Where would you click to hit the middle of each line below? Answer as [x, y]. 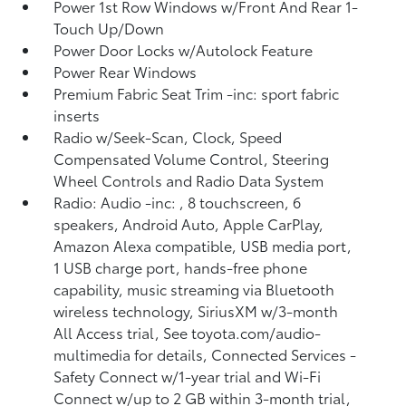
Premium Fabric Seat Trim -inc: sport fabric [197, 93]
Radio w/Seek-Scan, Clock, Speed [168, 136]
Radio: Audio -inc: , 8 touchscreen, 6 [178, 202]
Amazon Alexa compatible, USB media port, [203, 245]
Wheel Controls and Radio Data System [189, 180]
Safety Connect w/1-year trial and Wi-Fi [188, 376]
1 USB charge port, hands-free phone [181, 267]
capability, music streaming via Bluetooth [194, 289]
